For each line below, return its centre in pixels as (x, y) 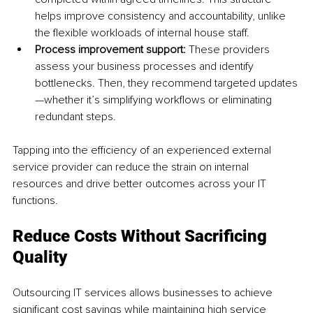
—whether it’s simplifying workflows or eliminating (155, 100)
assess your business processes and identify (146, 66)
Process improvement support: (112, 49)
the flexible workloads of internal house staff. (142, 32)
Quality (40, 257)
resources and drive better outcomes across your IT (141, 183)
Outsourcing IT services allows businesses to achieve (144, 292)
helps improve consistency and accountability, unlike (162, 16)
